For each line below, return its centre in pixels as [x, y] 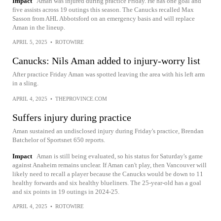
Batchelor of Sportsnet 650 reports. [59, 140]
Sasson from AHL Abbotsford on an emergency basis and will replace [104, 18]
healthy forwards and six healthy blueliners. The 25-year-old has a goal [107, 183]
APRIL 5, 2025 [30, 42]
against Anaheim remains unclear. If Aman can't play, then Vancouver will [110, 165]
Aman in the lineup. [39, 27]
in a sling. [25, 83]
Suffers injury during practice [72, 117]
